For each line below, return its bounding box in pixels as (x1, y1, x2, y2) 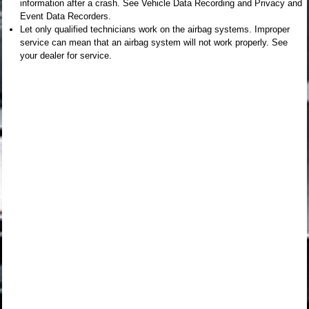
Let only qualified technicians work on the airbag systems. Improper (20, 24, 290, 34)
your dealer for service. (20, 50, 112, 61)
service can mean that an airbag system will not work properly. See (20, 37, 288, 48)
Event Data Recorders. (20, 11, 111, 21)
